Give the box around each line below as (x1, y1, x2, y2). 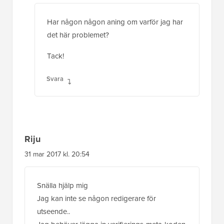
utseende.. (37, 205, 70, 217)
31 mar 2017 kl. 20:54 (24, 148, 89, 159)
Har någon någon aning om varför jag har (47, 16, 183, 27)
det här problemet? (47, 29, 109, 40)
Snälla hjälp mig (37, 179, 88, 191)
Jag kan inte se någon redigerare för (37, 192, 156, 204)
